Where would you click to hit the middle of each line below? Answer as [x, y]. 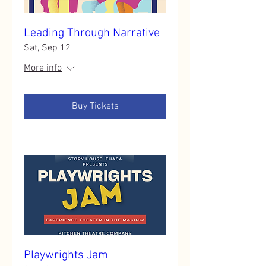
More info [43, 68]
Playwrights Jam [66, 255]
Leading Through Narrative [92, 33]
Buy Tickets [95, 106]
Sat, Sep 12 [47, 48]
